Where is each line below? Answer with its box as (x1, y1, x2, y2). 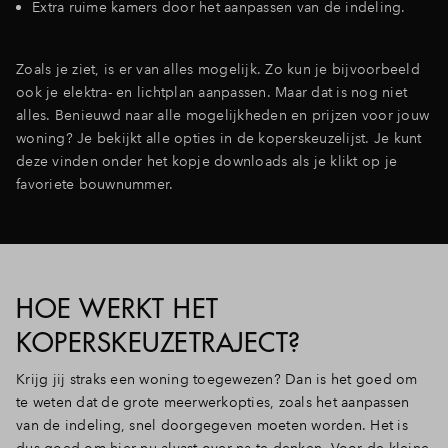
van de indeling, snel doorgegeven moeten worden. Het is (16, 415, 408, 434)
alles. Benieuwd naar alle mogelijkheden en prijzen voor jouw (16, 105, 429, 124)
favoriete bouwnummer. (16, 174, 178, 193)
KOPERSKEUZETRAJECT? (16, 325, 301, 359)
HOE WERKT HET (16, 291, 219, 325)
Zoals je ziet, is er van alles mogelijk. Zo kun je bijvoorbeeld (16, 59, 420, 78)
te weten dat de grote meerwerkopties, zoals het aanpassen (16, 392, 410, 411)
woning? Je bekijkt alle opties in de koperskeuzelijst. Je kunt (16, 128, 422, 147)
